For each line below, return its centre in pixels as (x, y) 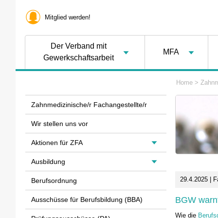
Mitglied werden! (68, 17)
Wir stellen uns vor (60, 124)
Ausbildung (48, 162)
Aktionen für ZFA (57, 143)
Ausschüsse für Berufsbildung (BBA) (87, 200)
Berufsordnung (54, 181)
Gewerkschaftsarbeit (79, 58)
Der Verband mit (79, 46)
